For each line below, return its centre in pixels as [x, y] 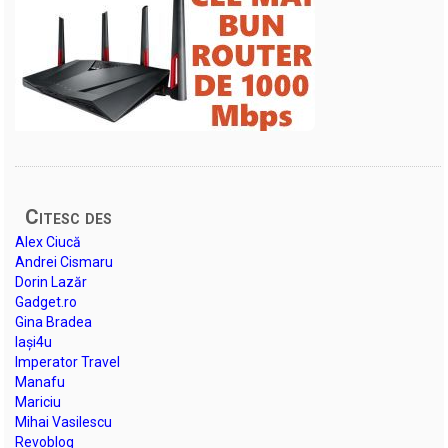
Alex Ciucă [48, 241]
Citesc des [69, 216]
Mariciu [38, 401]
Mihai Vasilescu [64, 421]
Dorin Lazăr [51, 281]
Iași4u [34, 341]
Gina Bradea [54, 321]
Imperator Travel [68, 361]
